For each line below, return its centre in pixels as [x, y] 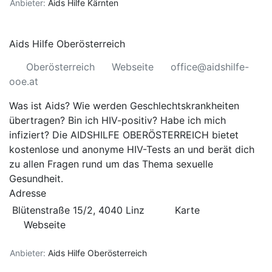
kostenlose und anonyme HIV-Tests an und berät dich [132, 149]
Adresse [28, 193]
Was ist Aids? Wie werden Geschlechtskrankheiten [124, 106]
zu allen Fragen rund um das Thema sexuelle [111, 164]
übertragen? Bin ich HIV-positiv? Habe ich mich [117, 120]
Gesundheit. [36, 178]
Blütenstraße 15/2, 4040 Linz [78, 210]
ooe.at [24, 81]
